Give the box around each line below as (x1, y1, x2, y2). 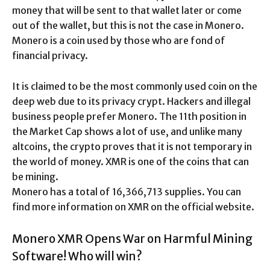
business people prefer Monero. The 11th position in (12, 110, 246, 122)
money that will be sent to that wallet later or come (12, 4, 242, 16)
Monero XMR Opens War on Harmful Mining (12, 231, 253, 246)
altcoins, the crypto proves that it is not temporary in (12, 140, 252, 152)
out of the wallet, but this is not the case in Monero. (12, 19, 244, 31)
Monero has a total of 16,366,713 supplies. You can (12, 185, 241, 198)
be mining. (12, 170, 58, 183)
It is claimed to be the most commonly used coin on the (12, 80, 257, 92)
